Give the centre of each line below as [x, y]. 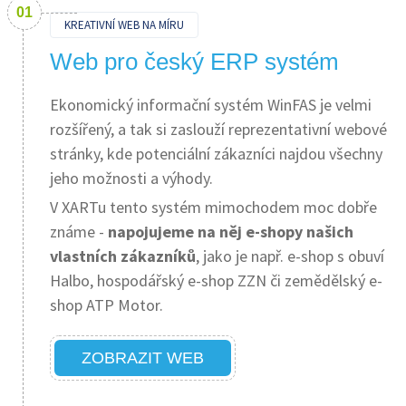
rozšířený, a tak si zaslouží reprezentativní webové [218, 129]
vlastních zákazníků [123, 256]
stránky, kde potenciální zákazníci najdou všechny [216, 154]
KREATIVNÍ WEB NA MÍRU [124, 25]
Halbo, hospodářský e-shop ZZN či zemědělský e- [216, 280]
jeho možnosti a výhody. [131, 178]
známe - [77, 232]
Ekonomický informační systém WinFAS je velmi [211, 105]
